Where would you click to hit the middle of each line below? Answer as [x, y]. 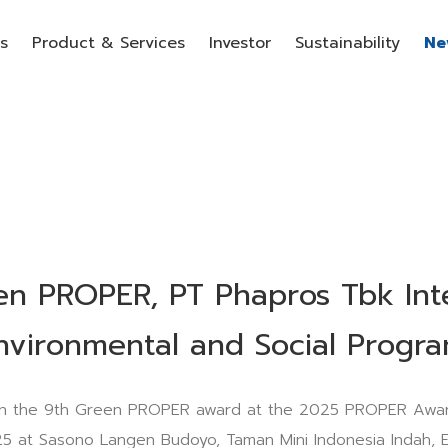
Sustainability [347, 43]
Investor [240, 43]
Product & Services [108, 43]
